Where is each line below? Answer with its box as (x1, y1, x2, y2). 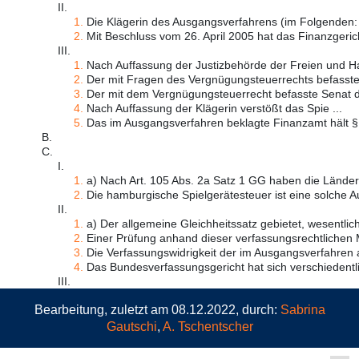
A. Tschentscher (162, 320, 253, 333)
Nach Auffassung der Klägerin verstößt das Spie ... (83, 102, 342, 115)
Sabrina (280, 303, 325, 317)
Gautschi (106, 320, 157, 333)
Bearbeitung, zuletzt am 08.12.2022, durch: (34, 303, 280, 317)
